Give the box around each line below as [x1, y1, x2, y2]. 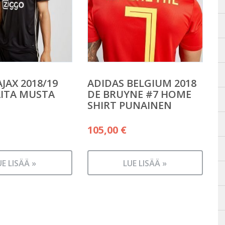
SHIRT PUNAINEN [87, 98, 172, 113]
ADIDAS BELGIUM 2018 [87, 76, 196, 90]
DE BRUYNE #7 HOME [87, 87, 191, 101]
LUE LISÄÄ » [123, 158, 167, 169]
